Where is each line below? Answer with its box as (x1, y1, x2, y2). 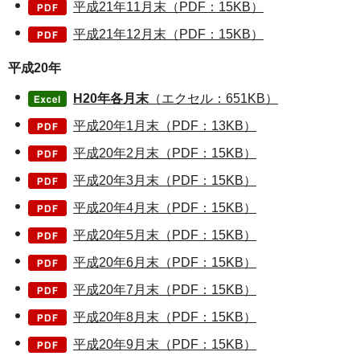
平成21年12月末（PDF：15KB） (73, 27, 264, 42)
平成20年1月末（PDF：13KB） (73, 119, 256, 133)
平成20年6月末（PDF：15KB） (73, 256, 256, 270)
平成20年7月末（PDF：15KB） (73, 283, 256, 297)
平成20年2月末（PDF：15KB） (73, 146, 256, 161)
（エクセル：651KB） (149, 92, 278, 106)
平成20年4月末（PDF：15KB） (73, 201, 256, 215)
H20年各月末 (73, 92, 149, 106)
